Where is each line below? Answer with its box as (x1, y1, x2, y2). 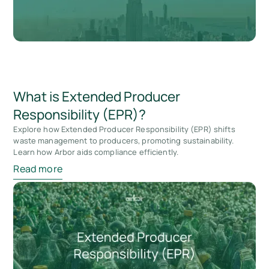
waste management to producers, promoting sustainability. (13, 134, 234, 146)
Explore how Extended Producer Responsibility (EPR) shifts (13, 123, 235, 134)
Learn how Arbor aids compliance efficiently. (13, 146, 179, 157)
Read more (13, 162, 62, 176)
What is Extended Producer (13, 86, 181, 106)
